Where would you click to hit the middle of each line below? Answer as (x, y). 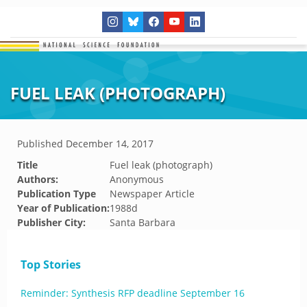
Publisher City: (51, 222)
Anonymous (137, 179)
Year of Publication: (63, 208)
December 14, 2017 (110, 144)
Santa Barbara (143, 222)
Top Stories (51, 265)
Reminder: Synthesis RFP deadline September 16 (133, 293)
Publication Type (57, 194)
